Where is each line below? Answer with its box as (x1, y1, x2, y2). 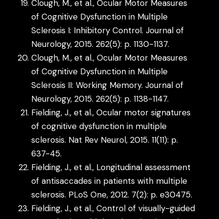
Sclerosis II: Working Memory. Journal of (31, 79, 184, 90)
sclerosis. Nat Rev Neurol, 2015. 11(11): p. (31, 134, 178, 145)
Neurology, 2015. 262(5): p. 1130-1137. (31, 38, 170, 49)
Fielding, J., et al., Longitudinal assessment (31, 161, 191, 173)
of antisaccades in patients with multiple (31, 175, 188, 186)
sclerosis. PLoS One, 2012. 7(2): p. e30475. (31, 189, 193, 200)
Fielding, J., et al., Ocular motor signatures (31, 107, 191, 118)
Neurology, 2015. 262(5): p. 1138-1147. (31, 93, 169, 104)
